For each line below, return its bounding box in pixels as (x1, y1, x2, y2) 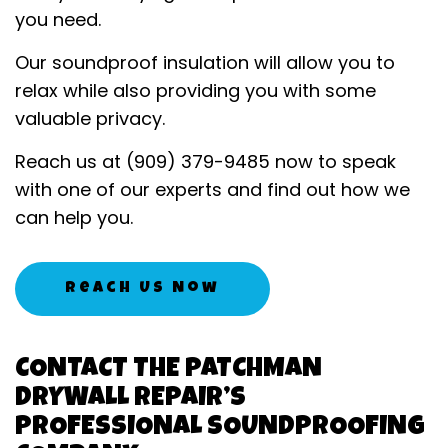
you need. (15, 6, 101, 32)
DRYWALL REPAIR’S (15, 385, 246, 413)
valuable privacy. (15, 105, 165, 131)
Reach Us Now (65, 280, 220, 297)
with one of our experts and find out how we (15, 176, 410, 202)
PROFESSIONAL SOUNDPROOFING (15, 414, 425, 442)
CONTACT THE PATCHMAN (15, 356, 322, 384)
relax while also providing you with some (15, 77, 376, 103)
